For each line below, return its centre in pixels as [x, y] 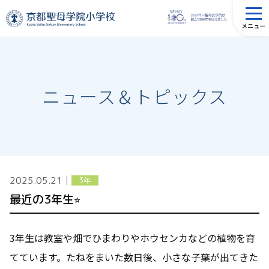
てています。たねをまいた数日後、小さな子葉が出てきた [134, 257]
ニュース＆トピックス [134, 96]
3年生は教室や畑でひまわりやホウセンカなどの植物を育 [132, 238]
